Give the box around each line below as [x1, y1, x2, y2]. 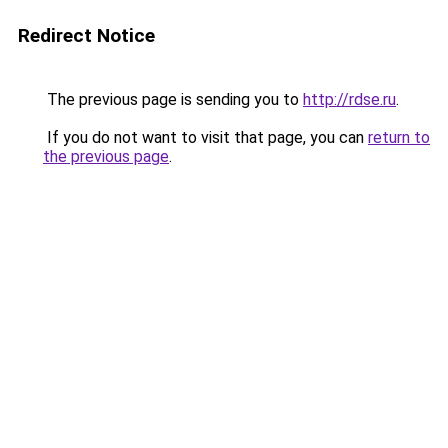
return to [368, 128, 430, 147]
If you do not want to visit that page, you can [43, 128, 368, 147]
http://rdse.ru [303, 90, 396, 109]
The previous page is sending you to [43, 90, 303, 109]
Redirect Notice [18, 24, 155, 47]
